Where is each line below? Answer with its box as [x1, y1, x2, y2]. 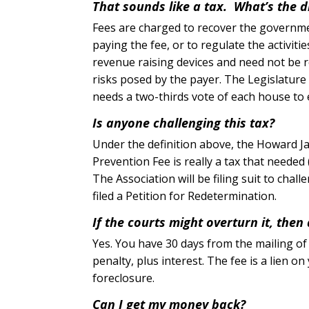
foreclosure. [92, 270, 155, 286]
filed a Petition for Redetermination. [92, 188, 277, 203]
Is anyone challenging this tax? [92, 114, 275, 131]
